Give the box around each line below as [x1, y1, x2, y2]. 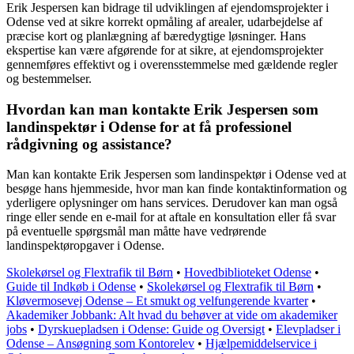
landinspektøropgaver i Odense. [6, 239, 164, 253]
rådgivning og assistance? [6, 135, 172, 153]
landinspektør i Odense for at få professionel [6, 118, 292, 135]
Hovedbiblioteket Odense [184, 265, 311, 280]
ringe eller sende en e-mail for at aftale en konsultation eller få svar [6, 210, 336, 224]
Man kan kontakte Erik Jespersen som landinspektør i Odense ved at [6, 168, 346, 182]
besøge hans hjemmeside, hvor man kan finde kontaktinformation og [6, 182, 347, 196]
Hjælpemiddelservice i [205, 337, 317, 351]
